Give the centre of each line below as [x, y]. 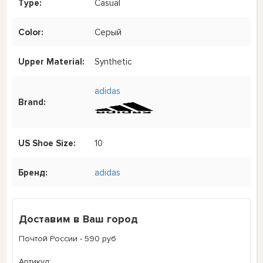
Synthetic [114, 61]
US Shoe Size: [47, 143]
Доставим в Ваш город [79, 219]
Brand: [32, 102]
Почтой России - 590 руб [68, 238]
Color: [31, 32]
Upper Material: [52, 61]
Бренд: [33, 172]
